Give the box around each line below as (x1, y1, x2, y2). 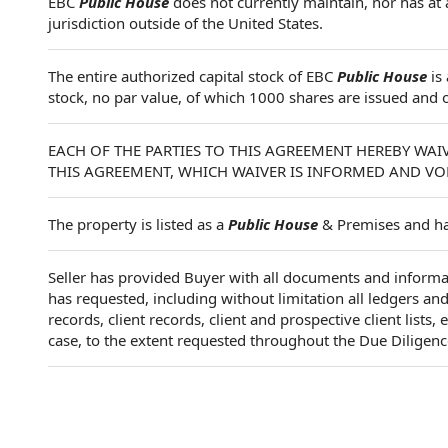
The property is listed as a (48, 214, 228, 234)
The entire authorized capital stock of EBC (48, 66, 337, 86)
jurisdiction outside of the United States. (48, 13, 323, 33)
